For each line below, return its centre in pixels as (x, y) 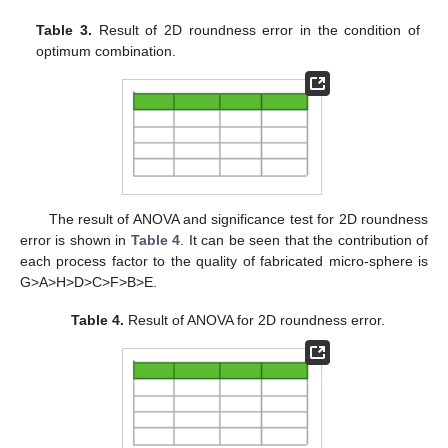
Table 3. (64, 30)
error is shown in (75, 239)
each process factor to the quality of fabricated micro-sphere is (224, 260)
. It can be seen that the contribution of (304, 239)
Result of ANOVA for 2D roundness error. (255, 320)
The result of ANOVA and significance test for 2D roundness (238, 218)
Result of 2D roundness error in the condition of (255, 30)
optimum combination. (106, 51)
